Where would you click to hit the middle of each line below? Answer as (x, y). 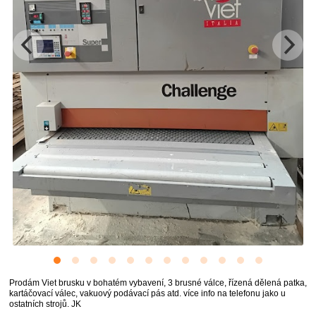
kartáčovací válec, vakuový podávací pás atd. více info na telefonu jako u (147, 293)
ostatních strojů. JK (45, 304)
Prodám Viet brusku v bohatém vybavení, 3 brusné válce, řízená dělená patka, (158, 283)
